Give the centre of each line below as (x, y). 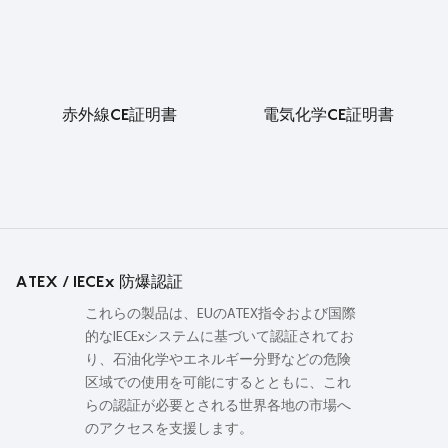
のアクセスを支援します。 (169, 429)
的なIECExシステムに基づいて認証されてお (219, 337)
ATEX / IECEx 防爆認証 (99, 280)
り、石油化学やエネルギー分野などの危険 (218, 360)
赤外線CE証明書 (119, 113)
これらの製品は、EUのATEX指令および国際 (220, 314)
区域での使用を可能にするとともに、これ (218, 383)
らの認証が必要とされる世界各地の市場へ (218, 406)
